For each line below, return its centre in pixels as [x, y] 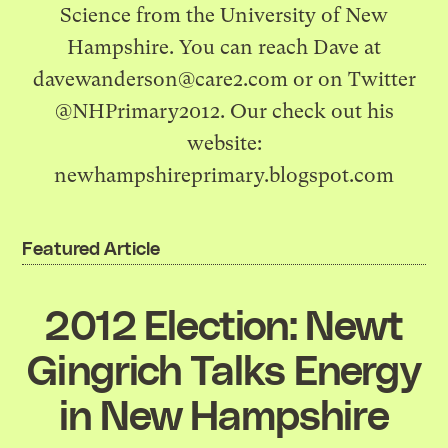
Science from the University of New [224, 15]
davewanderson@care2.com [160, 79]
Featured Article [91, 247]
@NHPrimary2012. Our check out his [224, 111]
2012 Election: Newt [224, 322]
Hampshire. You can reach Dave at [224, 47]
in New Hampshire [224, 412]
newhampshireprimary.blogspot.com [224, 175]
